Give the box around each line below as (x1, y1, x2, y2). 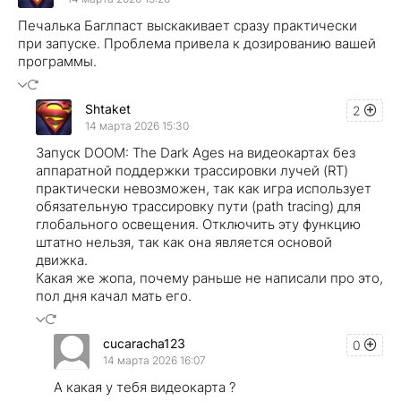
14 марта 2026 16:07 (103, 354, 206, 368)
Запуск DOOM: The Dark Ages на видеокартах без (36, 143, 355, 161)
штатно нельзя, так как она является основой (36, 233, 332, 251)
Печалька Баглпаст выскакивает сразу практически (18, 16, 357, 34)
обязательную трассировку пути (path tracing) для (36, 197, 361, 215)
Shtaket (85, 101, 131, 117)
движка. (36, 251, 88, 269)
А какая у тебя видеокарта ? (54, 378, 235, 396)
